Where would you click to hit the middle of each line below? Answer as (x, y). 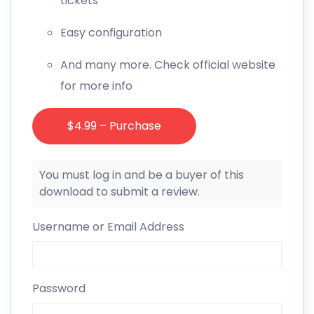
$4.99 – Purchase (114, 125)
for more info (96, 86)
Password (59, 289)
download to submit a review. (120, 192)
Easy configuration (111, 32)
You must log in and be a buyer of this (142, 175)
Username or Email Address (108, 227)
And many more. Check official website (168, 64)
